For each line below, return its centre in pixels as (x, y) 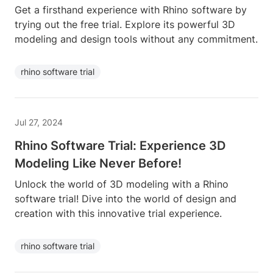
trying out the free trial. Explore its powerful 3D (125, 24)
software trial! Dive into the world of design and (126, 199)
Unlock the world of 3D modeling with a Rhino (122, 184)
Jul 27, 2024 (39, 122)
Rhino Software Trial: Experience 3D (120, 146)
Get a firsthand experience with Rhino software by (131, 10)
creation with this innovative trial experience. (118, 213)
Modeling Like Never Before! (98, 163)
